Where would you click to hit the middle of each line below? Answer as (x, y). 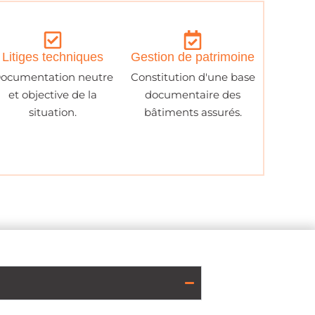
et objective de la (52, 95)
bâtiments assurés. (193, 112)
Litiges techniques (52, 57)
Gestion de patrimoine (193, 57)
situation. (52, 112)
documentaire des (193, 95)
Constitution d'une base (193, 77)
